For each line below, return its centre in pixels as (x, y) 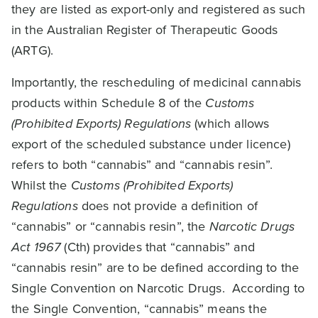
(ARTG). (33, 50)
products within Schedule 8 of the (109, 103)
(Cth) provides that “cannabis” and (158, 247)
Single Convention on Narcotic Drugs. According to (158, 288)
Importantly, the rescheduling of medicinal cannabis (157, 82)
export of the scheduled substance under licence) (151, 144)
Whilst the (41, 185)
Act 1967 (36, 247)
